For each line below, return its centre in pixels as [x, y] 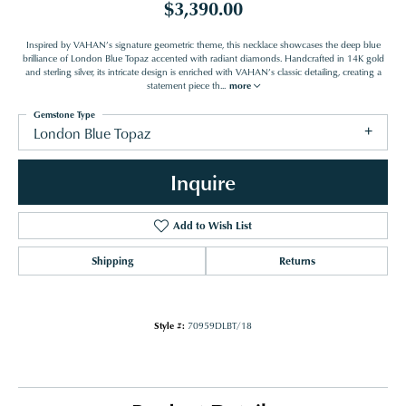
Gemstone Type [64, 115]
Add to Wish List [212, 226]
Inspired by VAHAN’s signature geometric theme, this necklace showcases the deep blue [203, 45]
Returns [297, 261]
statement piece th [183, 86]
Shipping [112, 261]
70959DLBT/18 [220, 326]
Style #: [169, 326]
